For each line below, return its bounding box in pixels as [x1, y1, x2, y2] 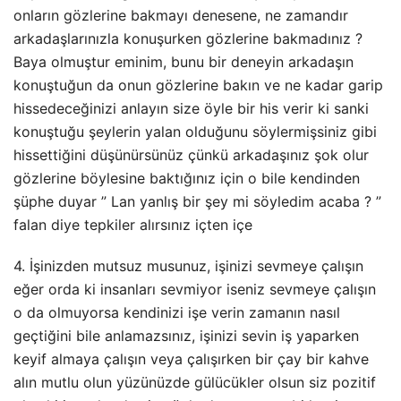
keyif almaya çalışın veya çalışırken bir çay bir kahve [13, 350, 369, 369]
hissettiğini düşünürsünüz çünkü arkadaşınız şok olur [13, 146, 369, 165]
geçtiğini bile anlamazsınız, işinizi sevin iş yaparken [13, 327, 359, 346]
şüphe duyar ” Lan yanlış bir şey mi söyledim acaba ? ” [13, 192, 381, 211]
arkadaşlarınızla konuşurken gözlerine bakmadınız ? [13, 30, 363, 48]
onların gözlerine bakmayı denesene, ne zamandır [13, 6, 348, 25]
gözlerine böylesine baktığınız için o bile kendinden [13, 169, 360, 188]
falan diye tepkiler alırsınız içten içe [13, 216, 252, 235]
